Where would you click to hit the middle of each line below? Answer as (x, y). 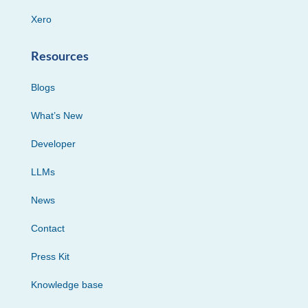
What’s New (56, 115)
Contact (47, 228)
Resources (59, 55)
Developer (53, 143)
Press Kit (50, 256)
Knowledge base (67, 284)
